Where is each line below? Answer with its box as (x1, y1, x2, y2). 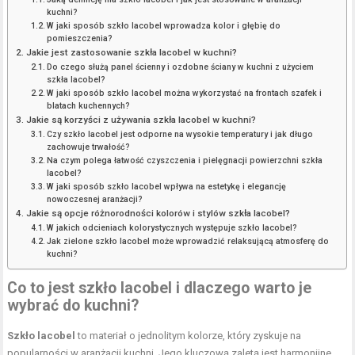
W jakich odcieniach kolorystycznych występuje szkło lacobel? (47, 223, 298, 234)
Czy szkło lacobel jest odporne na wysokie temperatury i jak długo (47, 129, 314, 140)
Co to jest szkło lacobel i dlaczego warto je (7, 279, 312, 298)
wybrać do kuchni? (7, 296, 139, 315)
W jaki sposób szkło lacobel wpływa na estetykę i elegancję (47, 181, 287, 193)
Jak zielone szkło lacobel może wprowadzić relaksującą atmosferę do (47, 236, 330, 247)
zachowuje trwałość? (47, 142, 131, 153)
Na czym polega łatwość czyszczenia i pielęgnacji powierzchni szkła (47, 155, 323, 166)
